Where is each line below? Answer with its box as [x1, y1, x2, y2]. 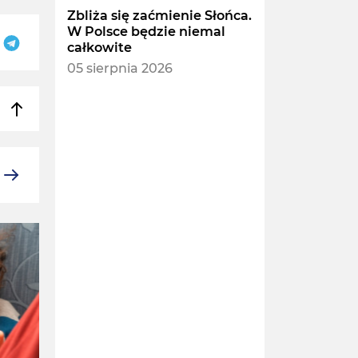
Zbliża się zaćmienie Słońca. [66, 8, 252, 24]
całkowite [66, 40, 132, 56]
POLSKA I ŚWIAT [80, 243, 169, 255]
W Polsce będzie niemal [66, 24, 225, 40]
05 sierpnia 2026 [66, 61, 173, 77]
